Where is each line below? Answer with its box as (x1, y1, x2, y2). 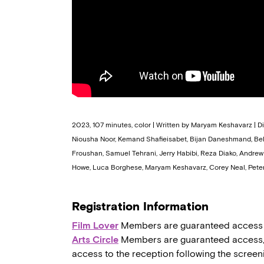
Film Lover (72, 220, 118, 232)
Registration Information (72, 199, 209, 214)
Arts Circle (72, 234, 118, 246)
